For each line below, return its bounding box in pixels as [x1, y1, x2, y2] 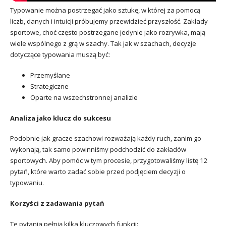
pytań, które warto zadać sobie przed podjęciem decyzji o [10, 167, 186, 177]
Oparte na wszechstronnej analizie [30, 92, 138, 102]
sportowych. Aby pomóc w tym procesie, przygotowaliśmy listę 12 [10, 156, 208, 165]
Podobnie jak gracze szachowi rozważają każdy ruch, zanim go [10, 134, 201, 143]
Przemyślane [30, 70, 70, 80]
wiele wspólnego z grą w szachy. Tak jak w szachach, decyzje [10, 39, 196, 48]
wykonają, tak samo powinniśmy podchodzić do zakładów [10, 145, 186, 154]
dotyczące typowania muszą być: [10, 50, 110, 60]
